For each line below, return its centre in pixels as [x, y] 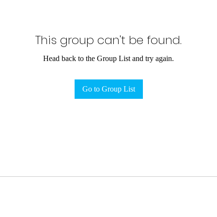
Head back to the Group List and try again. [108, 59]
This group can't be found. [108, 40]
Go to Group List [108, 89]
